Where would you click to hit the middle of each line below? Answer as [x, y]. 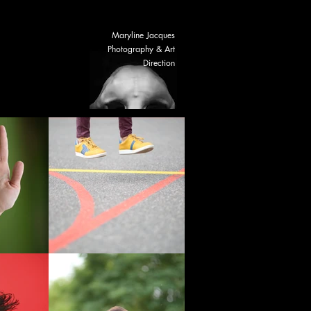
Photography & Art [141, 49]
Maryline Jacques [143, 35]
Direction [159, 63]
